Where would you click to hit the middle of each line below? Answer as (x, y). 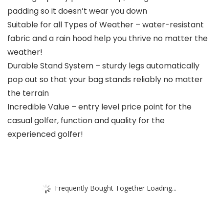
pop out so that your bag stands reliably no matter (105, 80)
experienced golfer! (45, 134)
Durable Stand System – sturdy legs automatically (103, 66)
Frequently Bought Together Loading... (116, 188)
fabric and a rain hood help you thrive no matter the (108, 39)
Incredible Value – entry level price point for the (99, 107)
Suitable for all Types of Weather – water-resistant (106, 25)
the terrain (28, 93)
